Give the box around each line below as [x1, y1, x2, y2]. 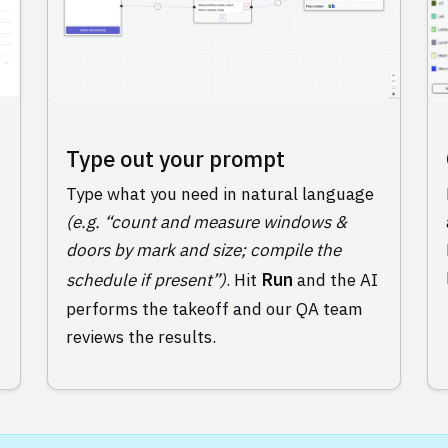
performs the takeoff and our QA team [65, 298, 363, 321]
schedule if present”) [65, 269, 226, 292]
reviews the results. [65, 326, 216, 349]
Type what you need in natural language [65, 183, 374, 206]
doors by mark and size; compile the [65, 239, 341, 262]
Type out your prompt [65, 143, 285, 173]
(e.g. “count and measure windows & [65, 211, 347, 234]
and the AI [292, 269, 378, 292]
